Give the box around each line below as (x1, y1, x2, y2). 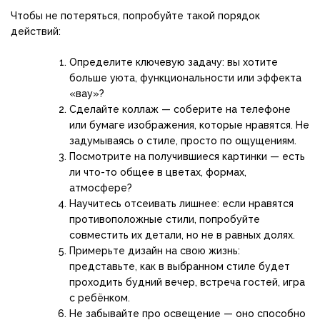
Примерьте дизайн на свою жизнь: (69, 244, 240, 256)
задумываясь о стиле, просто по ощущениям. (69, 134, 296, 146)
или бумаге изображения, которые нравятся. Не (69, 119, 309, 131)
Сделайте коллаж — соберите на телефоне (69, 103, 291, 115)
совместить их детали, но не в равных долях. (69, 229, 295, 241)
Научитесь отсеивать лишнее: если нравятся (69, 197, 294, 209)
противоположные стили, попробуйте (69, 213, 260, 225)
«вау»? (69, 87, 104, 99)
